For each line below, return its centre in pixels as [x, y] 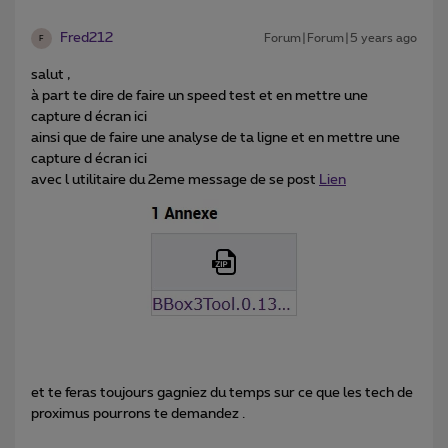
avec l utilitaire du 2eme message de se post [175, 180]
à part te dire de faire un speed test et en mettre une [199, 96]
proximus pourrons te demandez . [138, 414]
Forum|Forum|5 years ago [340, 38]
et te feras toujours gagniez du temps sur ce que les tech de [222, 393]
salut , [50, 75]
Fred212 [86, 38]
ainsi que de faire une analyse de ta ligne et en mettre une [215, 138]
